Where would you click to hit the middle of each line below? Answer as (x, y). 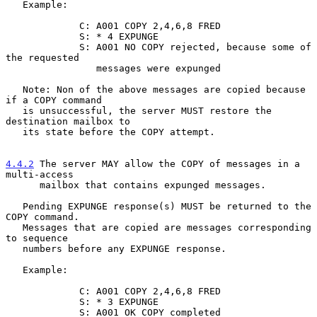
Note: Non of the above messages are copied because (14, 89)
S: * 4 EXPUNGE (42, 36)
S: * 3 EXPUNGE (42, 301)
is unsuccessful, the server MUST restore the (14, 110)
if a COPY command (54, 100)
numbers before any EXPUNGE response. (14, 248)
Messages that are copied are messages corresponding (14, 227)
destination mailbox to (68, 121)
